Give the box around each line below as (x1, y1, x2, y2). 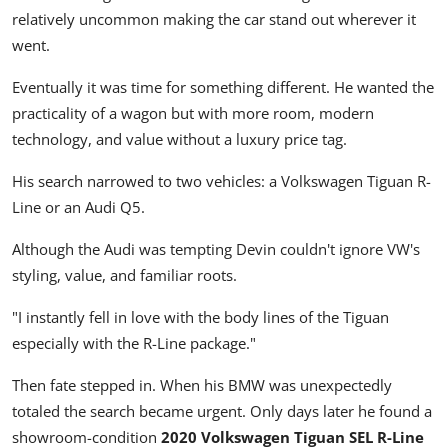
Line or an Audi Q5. (12, 197, 145, 218)
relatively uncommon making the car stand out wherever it (12, 9, 416, 30)
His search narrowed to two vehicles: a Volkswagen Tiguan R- (12, 171, 431, 192)
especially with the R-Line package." (12, 333, 256, 354)
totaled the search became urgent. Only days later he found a (12, 401, 432, 422)
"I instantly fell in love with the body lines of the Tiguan (12, 307, 389, 328)
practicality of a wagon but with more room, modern (12, 103, 374, 124)
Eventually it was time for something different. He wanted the (12, 77, 434, 98)
